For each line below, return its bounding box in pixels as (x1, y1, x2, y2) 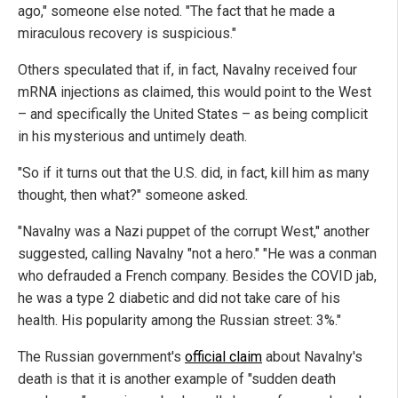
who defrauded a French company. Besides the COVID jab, (18, 267, 377, 284)
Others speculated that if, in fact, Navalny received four (18, 60, 357, 78)
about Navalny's (262, 347, 362, 365)
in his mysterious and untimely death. (18, 127, 247, 145)
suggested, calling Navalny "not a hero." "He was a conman (18, 244, 377, 262)
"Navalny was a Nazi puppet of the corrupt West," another (18, 222, 370, 240)
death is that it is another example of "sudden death (18, 370, 336, 387)
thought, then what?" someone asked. (18, 186, 248, 203)
